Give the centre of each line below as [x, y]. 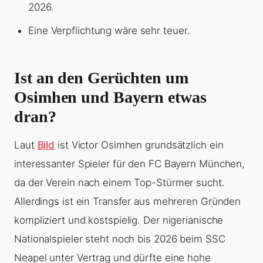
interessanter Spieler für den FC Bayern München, [130, 164]
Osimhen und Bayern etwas [110, 97]
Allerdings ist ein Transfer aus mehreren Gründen [128, 202]
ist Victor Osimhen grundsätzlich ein [139, 145]
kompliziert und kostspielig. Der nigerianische [119, 220]
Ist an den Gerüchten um [101, 78]
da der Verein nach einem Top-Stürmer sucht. [119, 183]
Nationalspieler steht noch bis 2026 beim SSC [120, 239]
